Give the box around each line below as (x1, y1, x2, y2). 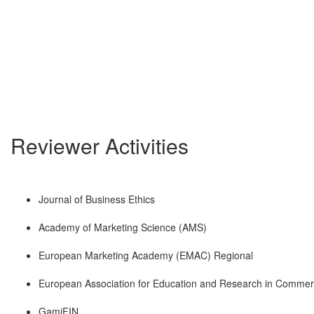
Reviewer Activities (11, 130, 189, 161)
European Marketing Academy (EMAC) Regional (39, 248, 253, 263)
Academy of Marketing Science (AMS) (39, 220, 207, 235)
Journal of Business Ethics (39, 192, 155, 207)
